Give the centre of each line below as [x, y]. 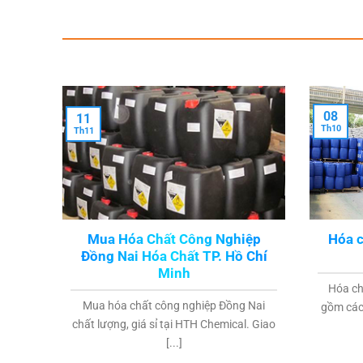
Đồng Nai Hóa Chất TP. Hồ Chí [174, 256]
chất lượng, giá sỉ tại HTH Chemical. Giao [174, 324]
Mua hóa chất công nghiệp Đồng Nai [174, 305]
